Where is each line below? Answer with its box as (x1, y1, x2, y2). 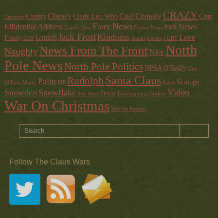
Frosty (4, 34, 22, 42)
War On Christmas (4, 98, 109, 114)
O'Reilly (163, 64, 186, 72)
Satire (162, 79, 175, 86)
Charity (25, 12, 46, 20)
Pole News (4, 58, 63, 73)
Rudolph (67, 75, 104, 87)
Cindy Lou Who (73, 12, 118, 20)
